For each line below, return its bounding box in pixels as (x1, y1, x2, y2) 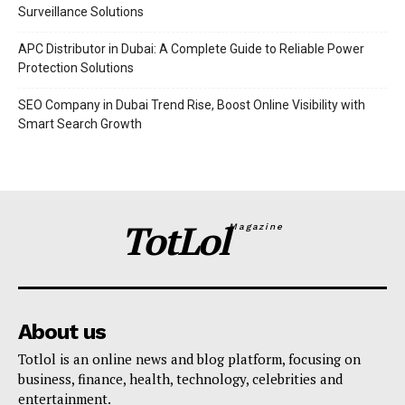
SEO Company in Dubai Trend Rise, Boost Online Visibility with (18, 98, 365, 113)
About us (18, 319, 106, 345)
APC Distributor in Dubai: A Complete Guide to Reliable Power (18, 42, 364, 57)
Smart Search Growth (18, 117, 142, 132)
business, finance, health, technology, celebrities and (18, 370, 343, 389)
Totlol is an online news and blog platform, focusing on (18, 350, 361, 369)
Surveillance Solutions (18, 5, 144, 20)
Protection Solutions (18, 61, 134, 76)
